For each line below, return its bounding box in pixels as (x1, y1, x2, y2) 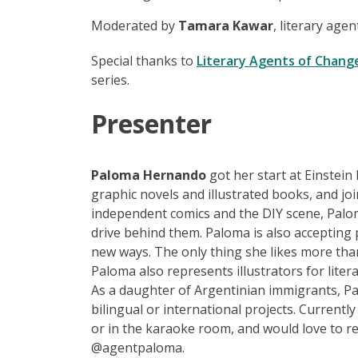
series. (91, 70, 129, 89)
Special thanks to (91, 51, 197, 70)
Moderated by (91, 16, 178, 34)
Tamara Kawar (178, 16, 273, 34)
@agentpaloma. (91, 338, 185, 356)
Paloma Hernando (91, 165, 209, 184)
